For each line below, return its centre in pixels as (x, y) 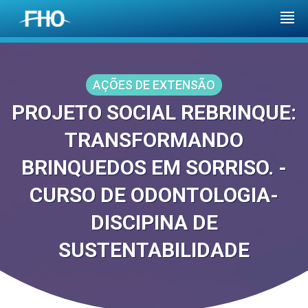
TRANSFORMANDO (154, 140)
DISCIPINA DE (154, 222)
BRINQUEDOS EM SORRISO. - (154, 167)
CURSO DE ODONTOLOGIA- (154, 195)
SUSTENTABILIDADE (154, 250)
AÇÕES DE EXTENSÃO (154, 85)
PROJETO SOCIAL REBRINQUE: (154, 112)
